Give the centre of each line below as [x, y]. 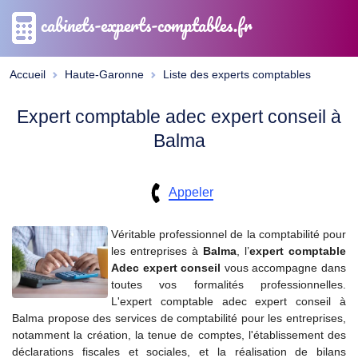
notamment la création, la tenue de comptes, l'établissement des [179, 335]
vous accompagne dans [284, 268]
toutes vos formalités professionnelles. [229, 284]
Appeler [191, 192]
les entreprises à [157, 251]
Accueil [28, 74]
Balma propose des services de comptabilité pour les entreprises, [179, 318]
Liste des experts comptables [237, 74]
